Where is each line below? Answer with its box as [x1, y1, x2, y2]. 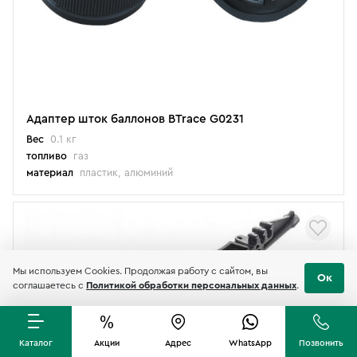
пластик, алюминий [80, 167, 173, 178]
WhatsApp [228, 339, 272, 347]
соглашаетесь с [13, 280, 86, 290]
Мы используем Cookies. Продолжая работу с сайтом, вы [13, 266, 268, 276]
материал [26, 167, 73, 178]
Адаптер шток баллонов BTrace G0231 [26, 112, 244, 125]
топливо [26, 150, 67, 161]
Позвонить [299, 339, 344, 347]
